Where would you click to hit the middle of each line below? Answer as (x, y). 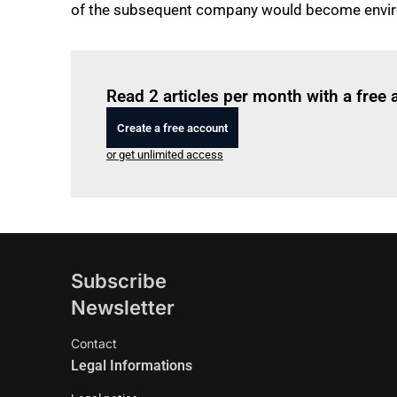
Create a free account (172, 128)
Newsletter (123, 307)
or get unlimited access (165, 155)
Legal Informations (132, 366)
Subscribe (119, 281)
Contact (94, 343)
